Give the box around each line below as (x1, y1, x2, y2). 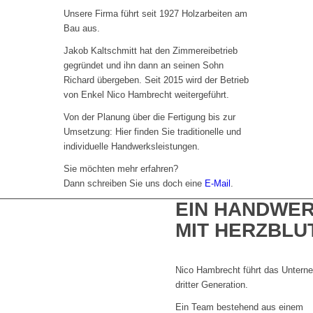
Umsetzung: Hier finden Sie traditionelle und (63, 126, 241, 138)
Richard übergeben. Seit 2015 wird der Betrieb (63, 75, 249, 86)
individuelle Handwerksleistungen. (63, 141, 200, 152)
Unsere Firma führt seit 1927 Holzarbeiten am (63, 8, 247, 20)
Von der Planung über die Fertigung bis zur (63, 112, 235, 123)
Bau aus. (63, 23, 100, 34)
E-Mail (204, 178, 231, 189)
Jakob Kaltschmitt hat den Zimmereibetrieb (63, 45, 238, 57)
